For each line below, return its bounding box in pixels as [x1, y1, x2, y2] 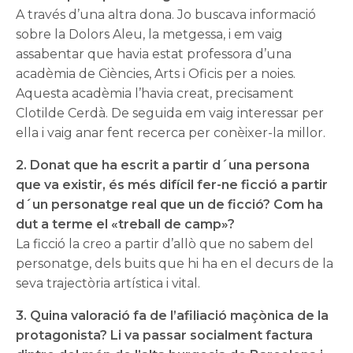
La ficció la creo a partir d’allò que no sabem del [16, 236, 314, 252]
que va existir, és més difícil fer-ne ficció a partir [16, 177, 329, 193]
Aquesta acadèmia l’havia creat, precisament [16, 86, 295, 102]
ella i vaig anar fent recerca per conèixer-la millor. [16, 125, 326, 141]
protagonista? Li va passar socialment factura [16, 328, 314, 344]
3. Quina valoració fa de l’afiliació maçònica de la [16, 308, 329, 324]
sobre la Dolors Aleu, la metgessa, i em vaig [16, 27, 284, 43]
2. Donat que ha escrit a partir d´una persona [16, 158, 310, 173]
